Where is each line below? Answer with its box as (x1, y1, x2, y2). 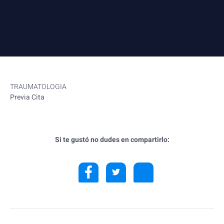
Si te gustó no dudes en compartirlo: (54, 134, 169, 145)
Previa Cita (10, 92, 44, 102)
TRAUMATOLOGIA (10, 81, 66, 92)
